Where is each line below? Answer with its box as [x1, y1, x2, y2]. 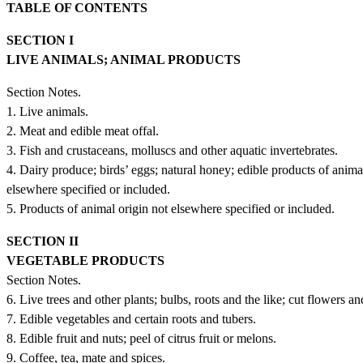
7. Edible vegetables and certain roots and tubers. [6, 311, 256, 326]
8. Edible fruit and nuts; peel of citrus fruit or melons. [6, 331, 276, 345]
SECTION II [6, 233, 82, 248]
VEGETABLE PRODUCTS [6, 253, 168, 267]
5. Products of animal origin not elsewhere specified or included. [6, 201, 335, 216]
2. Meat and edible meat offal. [6, 123, 159, 138]
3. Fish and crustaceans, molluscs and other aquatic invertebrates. [6, 143, 338, 157]
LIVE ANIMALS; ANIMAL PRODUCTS [6, 52, 244, 66]
